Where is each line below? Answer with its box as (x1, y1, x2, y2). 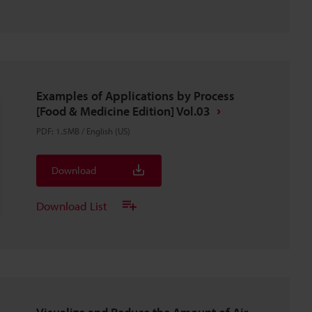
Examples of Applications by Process (36, 88, 235, 104)
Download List (36, 198, 107, 213)
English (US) (86, 125, 130, 136)
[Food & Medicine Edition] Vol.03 (36, 103, 210, 119)
